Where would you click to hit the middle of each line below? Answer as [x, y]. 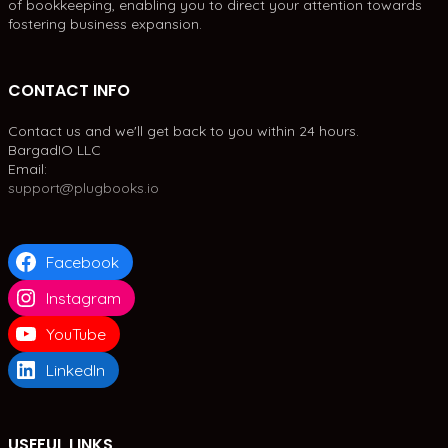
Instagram [83, 298]
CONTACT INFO [69, 91]
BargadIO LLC [54, 150]
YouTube [75, 334]
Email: [27, 169]
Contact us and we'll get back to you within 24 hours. [183, 131]
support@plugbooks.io [83, 188]
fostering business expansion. [105, 24]
